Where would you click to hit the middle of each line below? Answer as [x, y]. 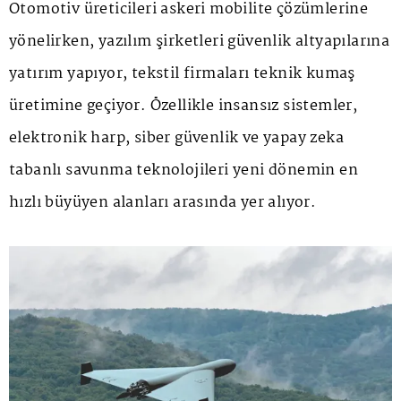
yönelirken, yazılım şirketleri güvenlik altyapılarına [200, 42]
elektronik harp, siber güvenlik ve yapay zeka [176, 139]
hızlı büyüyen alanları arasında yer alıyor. [163, 203]
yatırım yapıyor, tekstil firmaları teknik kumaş [182, 74]
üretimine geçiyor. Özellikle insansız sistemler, [183, 107]
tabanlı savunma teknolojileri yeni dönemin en [183, 171]
